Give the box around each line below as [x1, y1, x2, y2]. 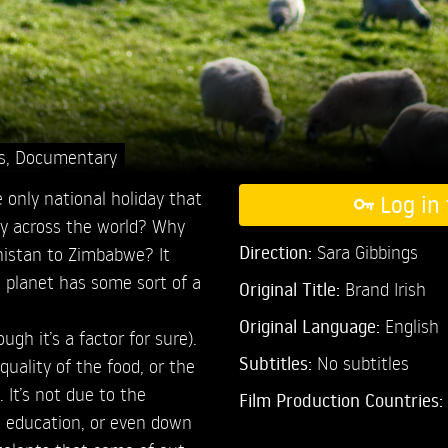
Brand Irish [339, 276, 426, 300]
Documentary [14, 144, 117, 168]
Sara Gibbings [316, 239, 418, 263]
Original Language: [238, 313, 385, 338]
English [384, 313, 439, 337]
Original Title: [238, 276, 340, 301]
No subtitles [316, 350, 409, 374]
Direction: [238, 239, 317, 264]
